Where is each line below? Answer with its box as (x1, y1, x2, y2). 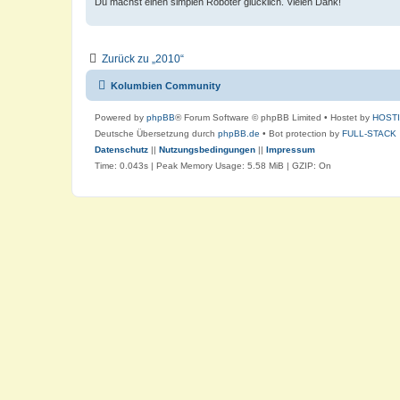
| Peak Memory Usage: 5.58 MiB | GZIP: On (148, 160, 331, 171)
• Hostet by (321, 112, 372, 122)
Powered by (95, 112, 146, 122)
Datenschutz (95, 144, 148, 154)
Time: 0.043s (95, 160, 148, 171)
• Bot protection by (260, 128, 342, 138)
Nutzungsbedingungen (159, 144, 255, 154)
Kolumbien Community (111, 79, 221, 91)
